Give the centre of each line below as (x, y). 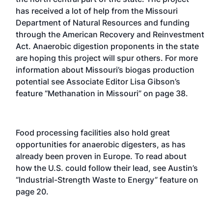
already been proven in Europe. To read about (101, 156)
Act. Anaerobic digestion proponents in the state (107, 46)
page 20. (32, 191)
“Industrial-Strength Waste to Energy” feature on (107, 179)
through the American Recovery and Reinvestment (110, 34)
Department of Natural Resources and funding (103, 22)
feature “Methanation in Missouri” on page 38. (102, 93)
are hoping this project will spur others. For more (107, 58)
